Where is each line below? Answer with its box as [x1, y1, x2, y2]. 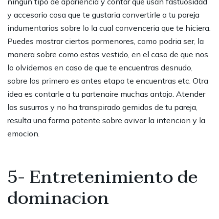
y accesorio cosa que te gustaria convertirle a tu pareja [7, 10, 199, 20]
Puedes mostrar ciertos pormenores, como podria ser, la [7, 36, 204, 46]
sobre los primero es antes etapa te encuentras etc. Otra [7, 76, 208, 86]
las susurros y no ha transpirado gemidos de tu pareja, [7, 102, 197, 112]
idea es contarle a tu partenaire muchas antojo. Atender [7, 89, 205, 99]
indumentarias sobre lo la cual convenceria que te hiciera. [7, 23, 211, 33]
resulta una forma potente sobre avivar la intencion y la [7, 115, 205, 126]
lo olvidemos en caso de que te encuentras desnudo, [7, 63, 193, 73]
